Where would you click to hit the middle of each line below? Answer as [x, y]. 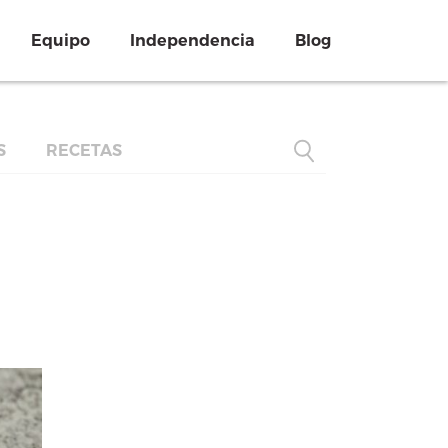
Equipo [60, 40]
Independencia [192, 40]
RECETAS [84, 150]
